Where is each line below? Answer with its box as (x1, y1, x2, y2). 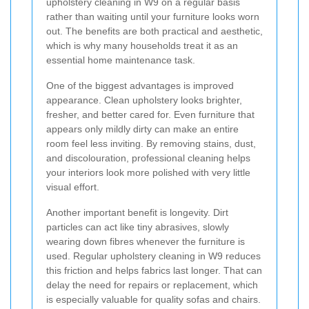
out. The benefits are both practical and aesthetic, (46, 25, 263, 37)
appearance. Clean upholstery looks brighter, (46, 94, 242, 106)
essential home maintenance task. (46, 54, 195, 66)
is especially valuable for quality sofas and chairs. (46, 293, 261, 305)
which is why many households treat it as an (46, 39, 238, 51)
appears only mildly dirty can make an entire (46, 123, 239, 134)
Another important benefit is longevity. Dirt (46, 206, 228, 218)
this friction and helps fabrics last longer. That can (46, 264, 262, 276)
